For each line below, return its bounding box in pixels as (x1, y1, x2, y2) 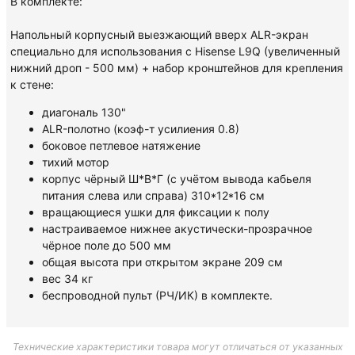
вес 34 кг (42, 272, 93, 285)
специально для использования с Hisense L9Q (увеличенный (10, 44, 340, 58)
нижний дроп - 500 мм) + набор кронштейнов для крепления (10, 61, 343, 74)
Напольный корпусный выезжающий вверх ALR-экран (10, 28, 308, 41)
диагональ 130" (42, 105, 126, 119)
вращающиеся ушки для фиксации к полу (42, 205, 269, 219)
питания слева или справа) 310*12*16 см (42, 189, 265, 202)
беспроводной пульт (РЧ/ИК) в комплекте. (42, 288, 273, 302)
